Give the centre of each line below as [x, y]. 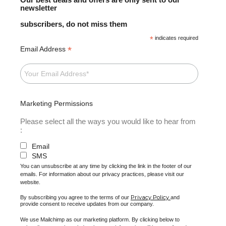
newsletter [39, 8]
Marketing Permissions [56, 104]
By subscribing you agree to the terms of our [75, 197]
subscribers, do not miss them [74, 24]
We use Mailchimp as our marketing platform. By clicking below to [100, 220]
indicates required [176, 38]
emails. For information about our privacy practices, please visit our [102, 174]
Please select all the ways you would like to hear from [108, 122]
